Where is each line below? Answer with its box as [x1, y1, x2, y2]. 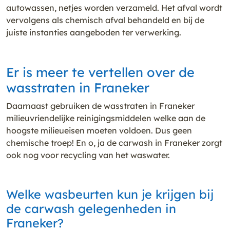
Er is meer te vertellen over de [6, 64, 195, 80]
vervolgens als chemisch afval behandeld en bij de [6, 14, 204, 25]
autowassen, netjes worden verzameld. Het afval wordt [6, 2, 222, 13]
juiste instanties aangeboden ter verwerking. [6, 27, 181, 37]
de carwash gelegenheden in [6, 201, 176, 216]
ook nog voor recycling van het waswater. [6, 149, 170, 160]
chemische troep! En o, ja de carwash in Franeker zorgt [6, 137, 222, 148]
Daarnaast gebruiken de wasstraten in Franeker [6, 100, 195, 111]
